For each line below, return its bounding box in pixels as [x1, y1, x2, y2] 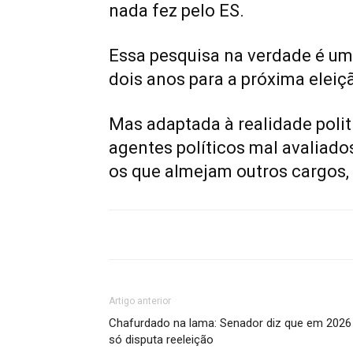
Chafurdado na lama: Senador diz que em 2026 [109, 315, 351, 330]
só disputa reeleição [109, 332, 214, 347]
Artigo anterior [109, 295, 171, 307]
